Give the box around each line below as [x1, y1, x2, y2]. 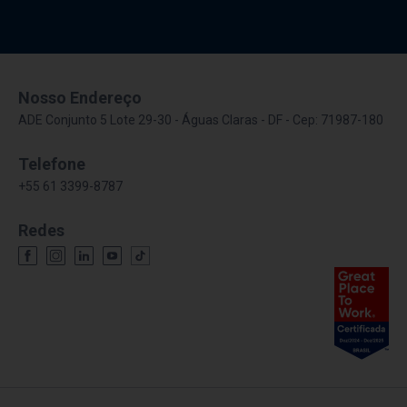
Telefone [18, 154, 85, 174]
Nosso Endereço [18, 88, 142, 108]
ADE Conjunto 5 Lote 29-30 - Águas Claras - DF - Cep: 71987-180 [18, 113, 383, 128]
